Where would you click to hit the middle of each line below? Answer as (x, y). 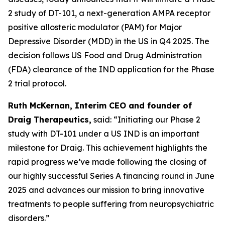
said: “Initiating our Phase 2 (146, 120)
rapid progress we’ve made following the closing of (107, 162)
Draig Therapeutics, (50, 120)
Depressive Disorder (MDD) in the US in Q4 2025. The (109, 41)
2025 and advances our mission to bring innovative (106, 190)
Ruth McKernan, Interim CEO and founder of (100, 106)
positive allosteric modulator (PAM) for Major (95, 27)
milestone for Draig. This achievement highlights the (108, 148)
